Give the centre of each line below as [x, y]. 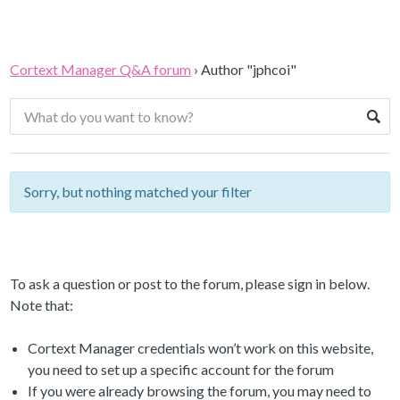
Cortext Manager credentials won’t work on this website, [201, 348]
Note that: [42, 305]
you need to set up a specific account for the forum [181, 370]
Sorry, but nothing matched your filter [138, 192]
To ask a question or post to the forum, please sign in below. [190, 284]
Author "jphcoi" [249, 70]
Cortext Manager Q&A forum [101, 70]
